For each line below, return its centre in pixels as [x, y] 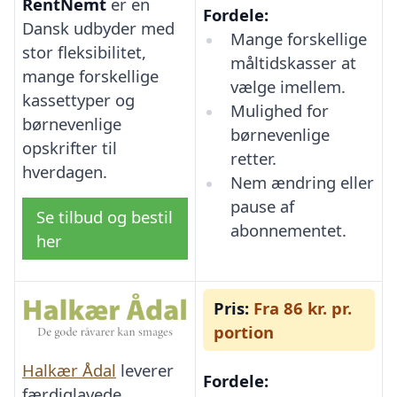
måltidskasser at [293, 62]
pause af [262, 206]
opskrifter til [70, 148]
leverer [145, 370]
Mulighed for [279, 110]
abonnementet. [288, 230]
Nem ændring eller [302, 182]
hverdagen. [65, 172]
